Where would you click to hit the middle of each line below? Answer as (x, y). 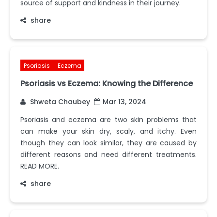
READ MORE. (40, 166)
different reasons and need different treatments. (108, 154)
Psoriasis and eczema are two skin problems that (108, 119)
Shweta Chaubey (59, 101)
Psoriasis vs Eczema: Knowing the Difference (107, 83)
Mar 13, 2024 (124, 101)
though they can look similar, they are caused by (108, 143)
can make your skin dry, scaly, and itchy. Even (108, 131)
